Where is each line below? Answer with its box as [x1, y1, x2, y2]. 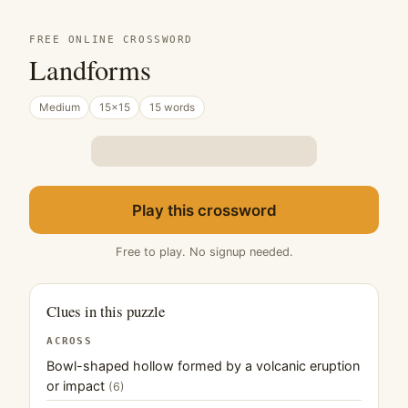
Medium [38, 100, 80, 114]
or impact [46, 377, 109, 393]
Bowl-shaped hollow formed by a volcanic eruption [46, 357, 361, 373]
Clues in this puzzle [46, 301, 166, 322]
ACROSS [46, 335, 92, 347]
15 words [148, 100, 195, 114]
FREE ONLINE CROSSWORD [29, 34, 193, 46]
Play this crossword [131, 200, 277, 219]
